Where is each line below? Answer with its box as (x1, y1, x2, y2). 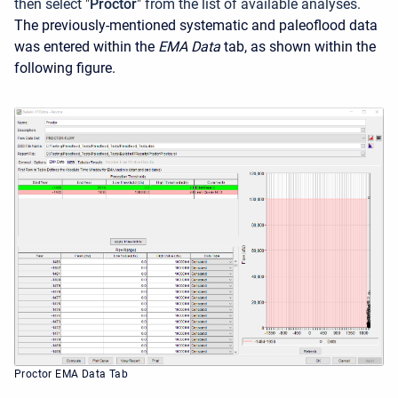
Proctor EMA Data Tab (14, 367, 128, 380)
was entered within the (14, 37, 158, 55)
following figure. (14, 59, 115, 76)
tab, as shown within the (224, 37, 376, 55)
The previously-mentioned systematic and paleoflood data (14, 16, 378, 34)
